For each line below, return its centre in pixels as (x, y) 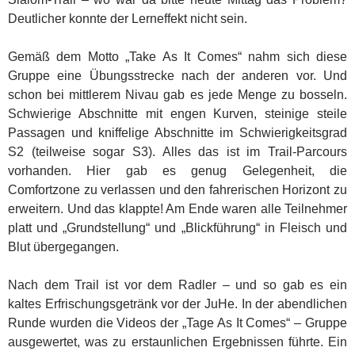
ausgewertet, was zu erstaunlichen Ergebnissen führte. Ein (177, 342)
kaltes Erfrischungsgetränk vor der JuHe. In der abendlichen (177, 303)
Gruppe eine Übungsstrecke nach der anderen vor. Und (177, 75)
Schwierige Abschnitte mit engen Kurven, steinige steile (177, 113)
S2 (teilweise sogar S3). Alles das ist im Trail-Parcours (177, 151)
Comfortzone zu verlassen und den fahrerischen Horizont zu (177, 189)
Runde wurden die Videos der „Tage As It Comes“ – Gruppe (177, 323)
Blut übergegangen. (63, 246)
